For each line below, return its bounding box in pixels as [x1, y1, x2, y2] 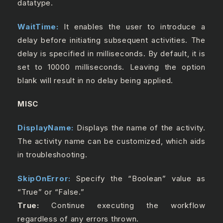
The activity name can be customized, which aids [17, 136, 206, 146]
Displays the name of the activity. [74, 123, 206, 133]
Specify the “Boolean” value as [76, 173, 206, 183]
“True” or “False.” [17, 187, 85, 197]
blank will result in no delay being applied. [17, 75, 173, 85]
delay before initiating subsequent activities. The [17, 35, 206, 45]
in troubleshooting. [17, 150, 88, 160]
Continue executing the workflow [39, 200, 206, 210]
